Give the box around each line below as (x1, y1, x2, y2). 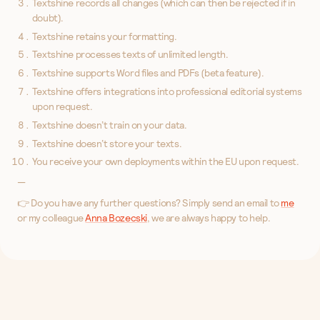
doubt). (31, 11, 64, 24)
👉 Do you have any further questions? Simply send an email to (17, 196, 281, 210)
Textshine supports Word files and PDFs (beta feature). (31, 66, 264, 80)
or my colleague (17, 211, 86, 225)
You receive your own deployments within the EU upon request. (31, 155, 299, 169)
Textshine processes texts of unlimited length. (31, 48, 229, 61)
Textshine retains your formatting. (31, 29, 177, 43)
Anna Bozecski (85, 211, 147, 225)
